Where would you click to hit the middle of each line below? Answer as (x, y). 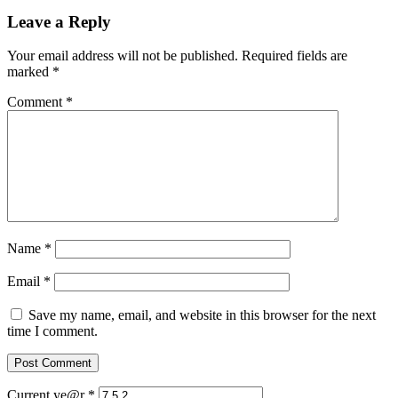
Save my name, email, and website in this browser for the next (202, 315)
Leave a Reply (59, 21)
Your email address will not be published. (123, 56)
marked (30, 72)
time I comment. (52, 331)
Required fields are (295, 56)
